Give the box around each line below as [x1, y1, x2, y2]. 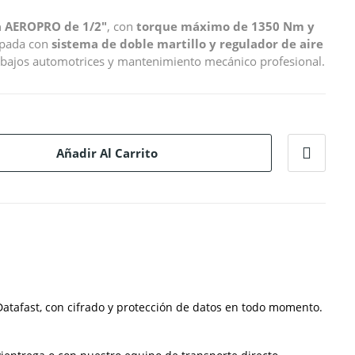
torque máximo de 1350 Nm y [136, 18, 315, 34]
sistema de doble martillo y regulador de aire [52, 36, 323, 52]
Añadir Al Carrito [55, 144, 158, 161]
